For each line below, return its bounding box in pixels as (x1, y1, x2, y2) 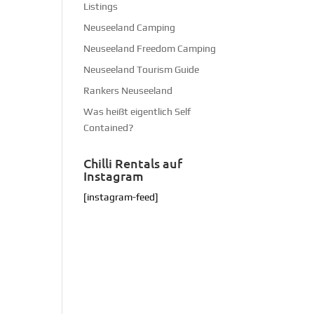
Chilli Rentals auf (83, 154, 183, 171)
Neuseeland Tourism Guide (83, 63, 200, 75)
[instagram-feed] (83, 191, 159, 203)
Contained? (83, 121, 134, 133)
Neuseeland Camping (83, 21, 176, 33)
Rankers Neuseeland (83, 84, 173, 96)
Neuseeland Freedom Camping (83, 42, 217, 54)
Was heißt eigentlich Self (83, 105, 191, 117)
